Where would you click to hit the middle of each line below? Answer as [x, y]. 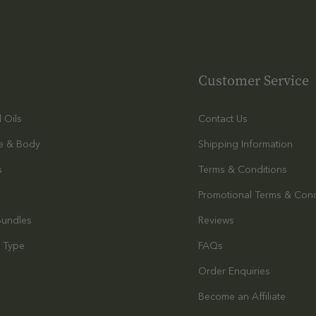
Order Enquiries [234, 271]
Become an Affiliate [242, 296]
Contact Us [223, 119]
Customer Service [253, 81]
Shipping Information [245, 144]
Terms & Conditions [242, 169]
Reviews [216, 220]
